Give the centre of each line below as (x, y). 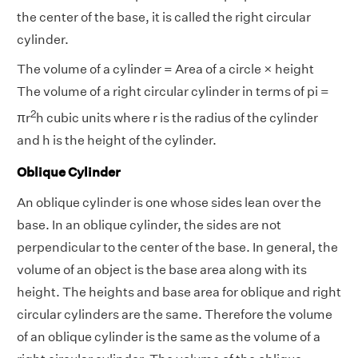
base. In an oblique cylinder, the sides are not (149, 225)
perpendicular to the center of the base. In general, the (177, 247)
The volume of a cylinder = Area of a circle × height (165, 70)
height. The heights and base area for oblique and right (179, 292)
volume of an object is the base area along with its (162, 270)
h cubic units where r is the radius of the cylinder (177, 118)
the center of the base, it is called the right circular (164, 18)
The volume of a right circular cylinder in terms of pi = (173, 92)
